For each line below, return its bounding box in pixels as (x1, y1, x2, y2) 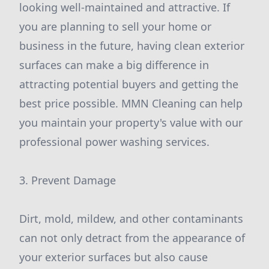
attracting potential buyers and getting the (19, 77, 238, 91)
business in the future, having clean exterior (19, 38, 244, 53)
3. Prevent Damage (19, 173, 116, 187)
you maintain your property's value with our (19, 115, 243, 130)
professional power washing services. (19, 134, 210, 149)
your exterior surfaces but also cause (19, 250, 208, 264)
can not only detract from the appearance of (19, 231, 245, 245)
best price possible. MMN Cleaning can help (19, 96, 243, 110)
